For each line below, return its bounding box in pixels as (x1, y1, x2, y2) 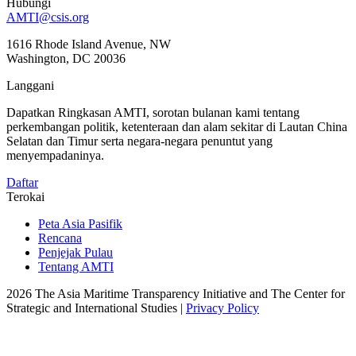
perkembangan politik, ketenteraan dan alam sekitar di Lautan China (6, 119, 347, 133)
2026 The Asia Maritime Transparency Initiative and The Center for (6, 286, 345, 300)
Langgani (6, 78, 54, 92)
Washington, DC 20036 (6, 51, 126, 65)
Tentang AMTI (38, 259, 114, 273)
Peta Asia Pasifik (38, 216, 122, 230)
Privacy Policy (186, 300, 259, 315)
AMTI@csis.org (6, 10, 89, 24)
